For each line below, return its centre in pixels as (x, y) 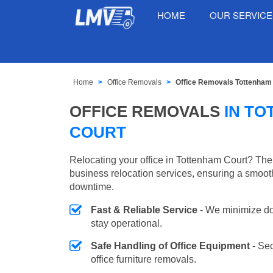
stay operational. (126, 223)
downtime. (92, 186)
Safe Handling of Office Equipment (170, 246)
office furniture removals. (144, 259)
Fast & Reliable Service (144, 210)
